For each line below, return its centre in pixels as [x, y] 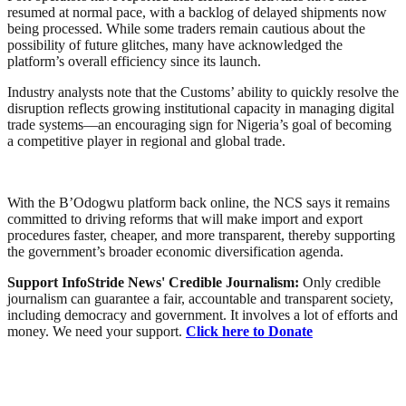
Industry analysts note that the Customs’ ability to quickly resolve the [203, 92]
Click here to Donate [249, 332]
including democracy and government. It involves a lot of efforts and [203, 315]
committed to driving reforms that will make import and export [185, 219]
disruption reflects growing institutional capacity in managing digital [201, 109]
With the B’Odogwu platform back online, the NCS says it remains [198, 203]
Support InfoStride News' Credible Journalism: [155, 283]
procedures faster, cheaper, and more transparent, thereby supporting [201, 236]
